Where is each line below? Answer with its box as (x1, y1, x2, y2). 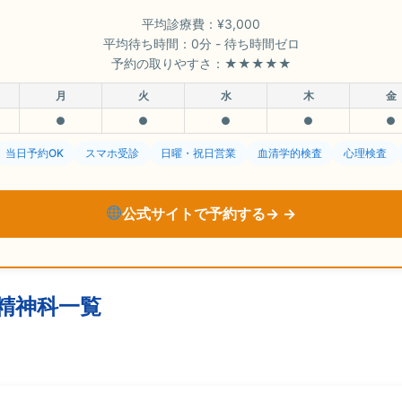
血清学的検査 (258, 145, 322, 160)
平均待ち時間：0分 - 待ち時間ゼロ (102, 35, 300, 51)
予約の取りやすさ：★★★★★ (110, 55, 292, 71)
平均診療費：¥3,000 (142, 15, 260, 31)
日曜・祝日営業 (161, 145, 236, 160)
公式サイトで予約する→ (122, 204, 284, 223)
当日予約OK (5, 145, 64, 160)
